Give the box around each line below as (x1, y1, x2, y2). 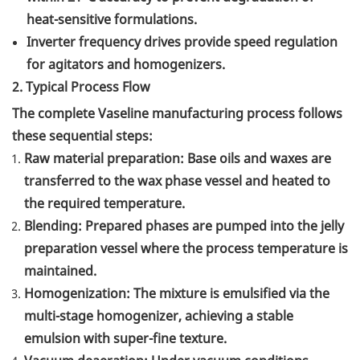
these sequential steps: (12, 127, 153, 145)
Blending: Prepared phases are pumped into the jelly (24, 217, 344, 235)
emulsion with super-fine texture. (24, 329, 227, 348)
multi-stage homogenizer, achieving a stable (24, 307, 293, 325)
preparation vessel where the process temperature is (24, 239, 348, 258)
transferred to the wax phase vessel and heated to (24, 172, 330, 190)
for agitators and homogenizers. (27, 55, 225, 74)
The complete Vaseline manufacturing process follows (12, 104, 342, 123)
